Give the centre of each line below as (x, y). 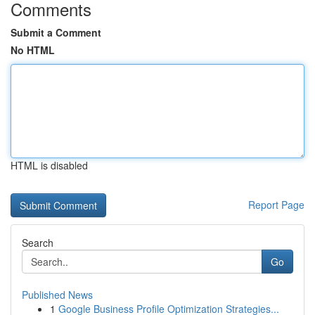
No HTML (33, 50)
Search (38, 243)
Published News (57, 295)
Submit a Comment (56, 32)
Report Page (276, 205)
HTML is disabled (49, 165)
